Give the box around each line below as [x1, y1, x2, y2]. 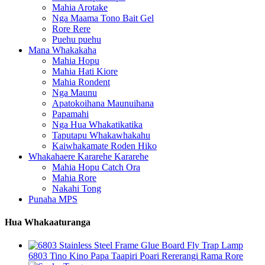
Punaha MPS [28, 193, 77, 204]
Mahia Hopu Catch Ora [52, 161, 140, 172]
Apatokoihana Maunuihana [52, 98, 154, 108]
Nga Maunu [52, 87, 97, 98]
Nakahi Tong [52, 183, 101, 193]
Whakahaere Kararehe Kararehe [28, 151, 148, 161]
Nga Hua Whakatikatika [52, 119, 143, 130]
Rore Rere [52, 23, 91, 34]
